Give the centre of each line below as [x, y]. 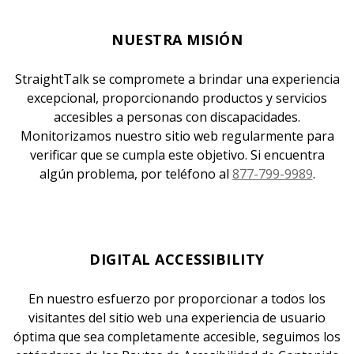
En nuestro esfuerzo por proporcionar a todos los [177, 299]
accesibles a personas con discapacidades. [177, 117]
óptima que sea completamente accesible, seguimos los [177, 337]
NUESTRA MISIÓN [177, 40]
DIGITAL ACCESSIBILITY [177, 259]
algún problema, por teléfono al [136, 174]
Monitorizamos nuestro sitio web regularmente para [177, 136]
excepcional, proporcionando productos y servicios [177, 98]
